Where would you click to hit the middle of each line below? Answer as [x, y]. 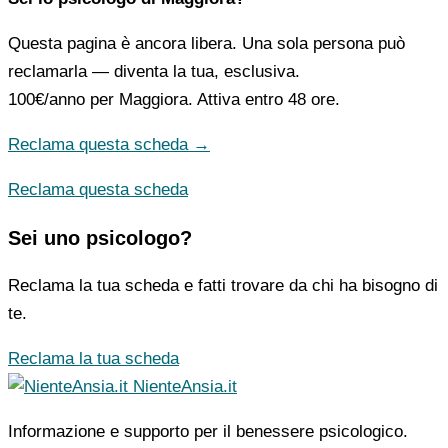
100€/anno [46, 100]
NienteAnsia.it [185, 387]
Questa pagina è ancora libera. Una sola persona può [206, 44]
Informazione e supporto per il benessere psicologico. [208, 432]
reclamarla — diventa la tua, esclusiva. [154, 72]
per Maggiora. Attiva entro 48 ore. [212, 100]
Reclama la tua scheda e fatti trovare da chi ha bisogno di [223, 286]
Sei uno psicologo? [100, 238]
